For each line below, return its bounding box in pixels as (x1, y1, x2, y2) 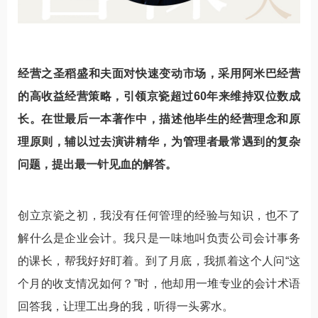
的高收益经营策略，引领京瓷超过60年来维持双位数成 (18, 89, 300, 102)
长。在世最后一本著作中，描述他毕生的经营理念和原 (18, 112, 300, 125)
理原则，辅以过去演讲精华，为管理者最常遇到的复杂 (18, 135, 300, 148)
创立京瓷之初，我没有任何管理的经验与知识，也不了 (18, 209, 300, 221)
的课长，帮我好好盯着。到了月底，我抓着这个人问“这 (18, 254, 300, 267)
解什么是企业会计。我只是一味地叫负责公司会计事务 (18, 231, 300, 244)
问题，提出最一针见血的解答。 (18, 158, 177, 170)
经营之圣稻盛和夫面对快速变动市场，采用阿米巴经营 (18, 67, 300, 79)
